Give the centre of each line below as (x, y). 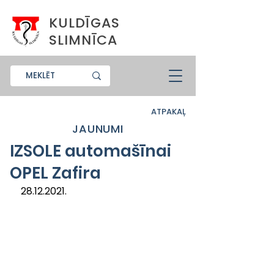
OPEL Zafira (55, 173)
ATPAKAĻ (168, 112)
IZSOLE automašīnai (91, 151)
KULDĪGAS (84, 23)
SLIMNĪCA (83, 40)
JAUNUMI (98, 129)
